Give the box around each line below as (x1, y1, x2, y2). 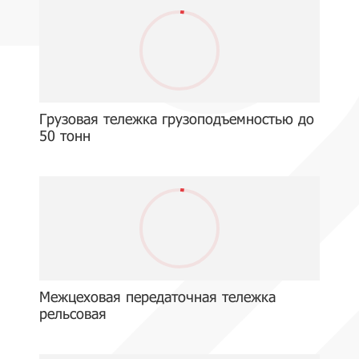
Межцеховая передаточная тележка (39, 288, 276, 305)
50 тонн (39, 127, 91, 144)
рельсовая (39, 305, 107, 322)
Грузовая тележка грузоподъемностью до (39, 110, 314, 127)
